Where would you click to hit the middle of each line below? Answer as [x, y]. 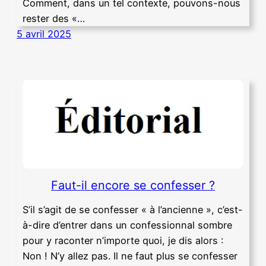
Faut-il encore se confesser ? [133, 185]
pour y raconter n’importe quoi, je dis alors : [123, 241]
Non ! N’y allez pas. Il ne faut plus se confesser [130, 256]
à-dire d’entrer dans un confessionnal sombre [127, 225]
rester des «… [54, 19]
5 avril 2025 [44, 34]
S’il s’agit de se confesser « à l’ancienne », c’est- [133, 210]
